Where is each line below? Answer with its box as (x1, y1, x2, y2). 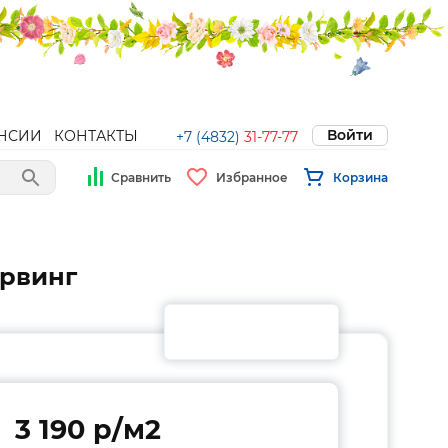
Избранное (216, 169, 288, 185)
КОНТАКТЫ (54, 127, 138, 145)
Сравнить (111, 169, 171, 185)
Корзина (333, 169, 388, 185)
